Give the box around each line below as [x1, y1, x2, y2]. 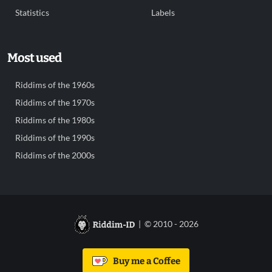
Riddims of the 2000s [15, 151, 95, 160]
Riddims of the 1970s [15, 98, 95, 107]
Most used [7, 50, 61, 65]
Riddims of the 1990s [15, 133, 95, 143]
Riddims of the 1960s [15, 80, 95, 90]
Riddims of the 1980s [15, 115, 95, 125]
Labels [151, 8, 175, 18]
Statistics [15, 8, 49, 18]
